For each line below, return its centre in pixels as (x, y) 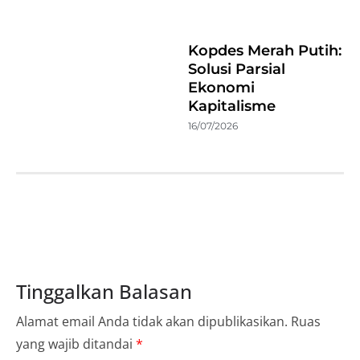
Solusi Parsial (237, 69)
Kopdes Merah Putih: (265, 50)
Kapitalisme (232, 106)
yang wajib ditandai (76, 344)
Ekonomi (221, 87)
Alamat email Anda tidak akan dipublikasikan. (152, 321)
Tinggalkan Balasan (104, 291)
